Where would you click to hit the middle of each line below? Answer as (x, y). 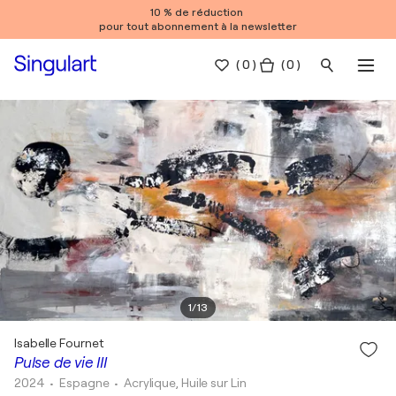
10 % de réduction (198, 12)
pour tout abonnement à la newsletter (198, 27)
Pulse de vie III (61, 363)
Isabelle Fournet (59, 343)
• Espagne (81, 383)
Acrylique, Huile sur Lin (185, 383)
